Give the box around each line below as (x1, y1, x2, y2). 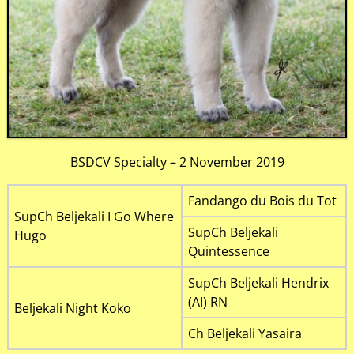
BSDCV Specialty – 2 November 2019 (70, 153, 284, 171)
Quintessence (187, 243, 269, 261)
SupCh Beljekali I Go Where (13, 208, 174, 226)
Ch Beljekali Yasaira (187, 325, 302, 343)
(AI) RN (187, 293, 228, 311)
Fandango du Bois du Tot (187, 192, 337, 210)
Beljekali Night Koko (13, 299, 131, 318)
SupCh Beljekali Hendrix (187, 274, 329, 292)
